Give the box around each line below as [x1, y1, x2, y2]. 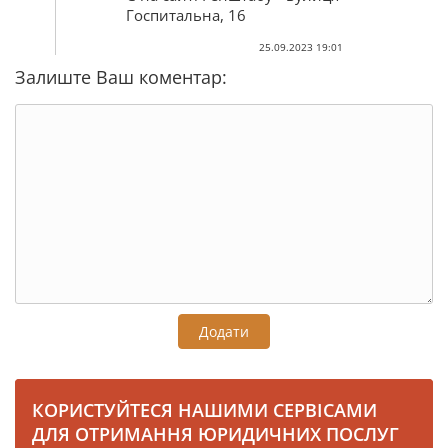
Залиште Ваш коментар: [15, 64, 227, 89]
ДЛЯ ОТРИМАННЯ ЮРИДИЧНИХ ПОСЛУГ [32, 421, 399, 446]
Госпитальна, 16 [126, 4, 246, 25]
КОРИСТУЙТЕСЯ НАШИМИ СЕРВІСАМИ [32, 397, 377, 422]
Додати [199, 321, 249, 341]
